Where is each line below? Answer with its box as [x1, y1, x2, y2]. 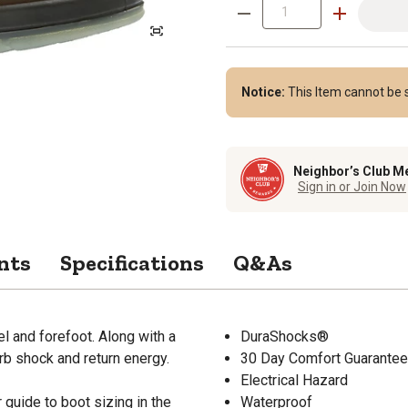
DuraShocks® [240, 327, 329, 345]
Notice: [241, 84, 288, 99]
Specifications [60, 249, 204, 276]
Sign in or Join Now [298, 179, 406, 195]
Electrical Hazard [240, 371, 348, 389]
